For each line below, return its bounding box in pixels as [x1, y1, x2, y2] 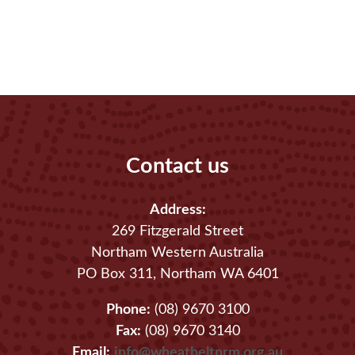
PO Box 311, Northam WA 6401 [76, 267, 279, 282]
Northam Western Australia [91, 246, 264, 261]
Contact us [126, 155, 229, 177]
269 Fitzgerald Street [112, 224, 243, 239]
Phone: [105, 303, 151, 318]
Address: [149, 203, 206, 218]
